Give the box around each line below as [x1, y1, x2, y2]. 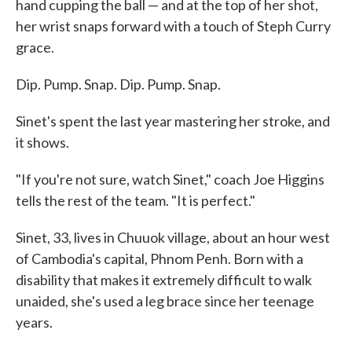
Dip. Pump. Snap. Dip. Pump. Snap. [16, 75, 221, 93]
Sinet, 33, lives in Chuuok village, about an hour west [16, 229, 330, 246]
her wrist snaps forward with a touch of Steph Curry [16, 17, 331, 35]
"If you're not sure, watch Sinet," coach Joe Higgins [16, 170, 324, 188]
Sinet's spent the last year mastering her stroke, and [16, 112, 330, 130]
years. [16, 313, 53, 331]
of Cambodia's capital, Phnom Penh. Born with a [16, 250, 303, 267]
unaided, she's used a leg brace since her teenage [16, 292, 314, 310]
